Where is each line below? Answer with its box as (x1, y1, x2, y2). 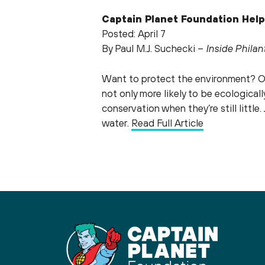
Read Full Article (131, 117, 203, 129)
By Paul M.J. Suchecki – (102, 43, 206, 54)
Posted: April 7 (102, 28, 166, 40)
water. (102, 117, 131, 129)
